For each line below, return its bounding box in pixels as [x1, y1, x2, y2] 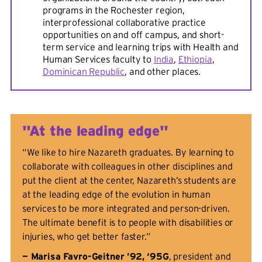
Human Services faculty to [43, 54, 154, 65]
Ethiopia [178, 54, 212, 65]
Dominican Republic [43, 66, 125, 77]
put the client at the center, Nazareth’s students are [22, 175, 236, 186]
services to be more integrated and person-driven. [22, 203, 230, 214]
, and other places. [125, 66, 201, 77]
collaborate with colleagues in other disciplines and [22, 161, 233, 172]
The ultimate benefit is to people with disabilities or [22, 217, 234, 228]
